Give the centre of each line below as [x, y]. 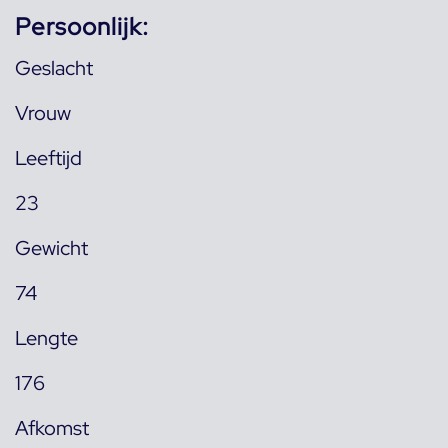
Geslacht [54, 68]
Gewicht [51, 248]
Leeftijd [48, 158]
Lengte [46, 338]
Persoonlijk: [82, 26]
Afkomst [52, 428]
